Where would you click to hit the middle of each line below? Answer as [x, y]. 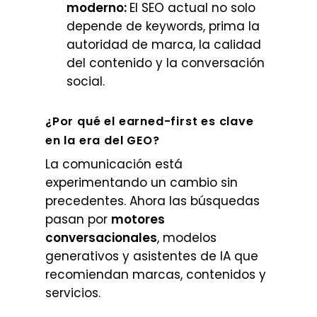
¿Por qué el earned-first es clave [150, 121]
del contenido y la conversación [166, 63]
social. [86, 81]
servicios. [73, 293]
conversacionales [101, 238]
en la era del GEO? [103, 140]
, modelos [187, 238]
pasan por [78, 219]
